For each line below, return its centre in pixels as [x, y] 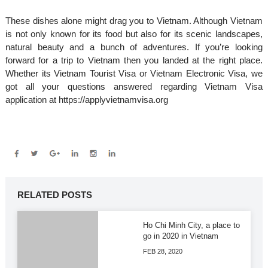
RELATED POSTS [54, 195]
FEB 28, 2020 [163, 252]
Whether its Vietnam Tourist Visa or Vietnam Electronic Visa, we [134, 74]
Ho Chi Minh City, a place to [191, 226]
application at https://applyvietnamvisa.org [86, 100]
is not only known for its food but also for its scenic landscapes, [134, 34]
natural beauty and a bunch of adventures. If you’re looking [134, 47]
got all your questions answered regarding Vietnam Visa [134, 87]
